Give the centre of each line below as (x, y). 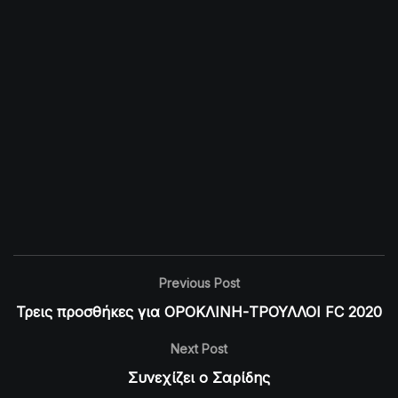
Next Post (199, 348)
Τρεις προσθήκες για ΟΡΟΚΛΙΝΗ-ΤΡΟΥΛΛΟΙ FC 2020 (199, 311)
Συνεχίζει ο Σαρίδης (199, 377)
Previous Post (199, 283)
